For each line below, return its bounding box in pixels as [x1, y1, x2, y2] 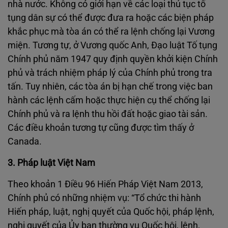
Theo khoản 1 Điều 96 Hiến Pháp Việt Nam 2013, [8, 179, 203, 189]
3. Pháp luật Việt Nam [8, 157, 97, 168]
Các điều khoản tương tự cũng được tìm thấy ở [8, 122, 194, 133]
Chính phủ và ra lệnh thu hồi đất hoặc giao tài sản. [8, 108, 208, 119]
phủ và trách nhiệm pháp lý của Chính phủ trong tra [8, 67, 212, 78]
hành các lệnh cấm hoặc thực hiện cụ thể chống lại [8, 95, 210, 105]
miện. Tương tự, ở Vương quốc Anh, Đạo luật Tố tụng [8, 40, 217, 50]
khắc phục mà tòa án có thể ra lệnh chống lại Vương [8, 26, 215, 37]
